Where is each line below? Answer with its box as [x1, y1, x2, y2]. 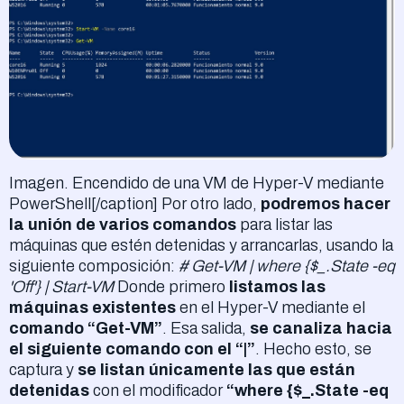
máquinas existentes [9, 298, 176, 317]
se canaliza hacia [250, 318, 392, 337]
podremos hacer [261, 194, 390, 213]
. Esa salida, [162, 318, 250, 337]
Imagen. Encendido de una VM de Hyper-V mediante [9, 173, 384, 192]
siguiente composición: [9, 256, 179, 275]
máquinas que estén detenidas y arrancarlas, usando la [9, 235, 393, 254]
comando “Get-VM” [9, 318, 162, 337]
